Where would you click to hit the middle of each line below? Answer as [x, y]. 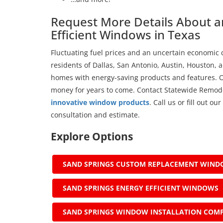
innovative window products [100, 102]
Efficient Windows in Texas [126, 34]
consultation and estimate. [95, 114]
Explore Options [92, 136]
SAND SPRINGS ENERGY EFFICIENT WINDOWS [141, 188]
